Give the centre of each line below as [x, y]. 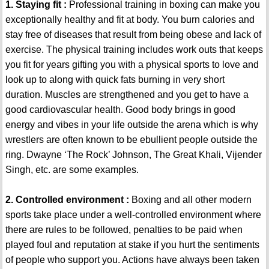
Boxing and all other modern [190, 200]
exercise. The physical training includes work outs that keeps [134, 50]
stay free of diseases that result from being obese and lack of [133, 35]
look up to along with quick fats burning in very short [115, 80]
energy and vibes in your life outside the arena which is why [131, 125]
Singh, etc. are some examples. [72, 170]
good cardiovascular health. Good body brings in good [120, 110]
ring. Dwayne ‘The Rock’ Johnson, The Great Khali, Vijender [133, 155]
